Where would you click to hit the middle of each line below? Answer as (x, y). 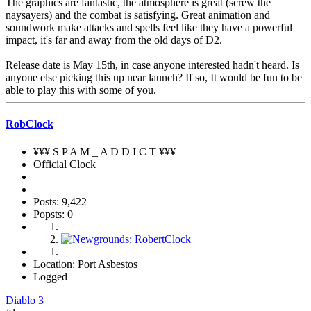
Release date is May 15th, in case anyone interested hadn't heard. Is (152, 65)
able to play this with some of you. (81, 90)
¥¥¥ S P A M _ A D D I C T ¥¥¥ (104, 151)
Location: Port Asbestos (85, 264)
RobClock (30, 124)
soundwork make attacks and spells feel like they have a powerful (149, 28)
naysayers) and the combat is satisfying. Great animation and (138, 15)
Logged (50, 276)
